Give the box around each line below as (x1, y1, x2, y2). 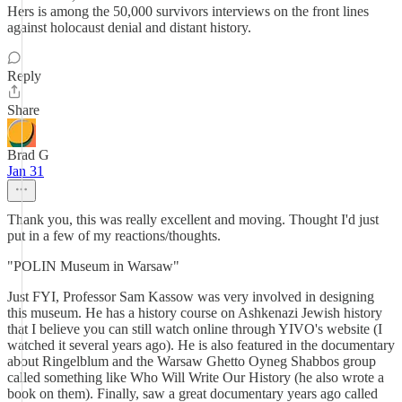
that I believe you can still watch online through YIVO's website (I (7, 321, 382, 336)
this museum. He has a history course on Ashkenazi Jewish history (7, 305, 382, 320)
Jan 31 (7, 163, 44, 179)
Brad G (7, 147, 49, 162)
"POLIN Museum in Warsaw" (7, 258, 179, 274)
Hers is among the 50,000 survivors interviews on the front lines (7, 4, 369, 19)
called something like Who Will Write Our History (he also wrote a (7, 370, 384, 385)
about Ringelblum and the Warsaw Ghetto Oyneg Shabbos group (7, 354, 376, 369)
